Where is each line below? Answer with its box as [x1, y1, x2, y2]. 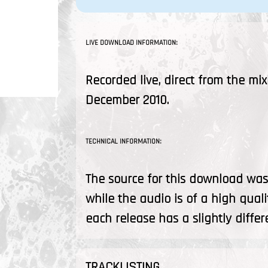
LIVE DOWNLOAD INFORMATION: [86, 38, 178, 47]
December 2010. [86, 92, 169, 109]
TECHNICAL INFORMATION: [86, 137, 162, 146]
